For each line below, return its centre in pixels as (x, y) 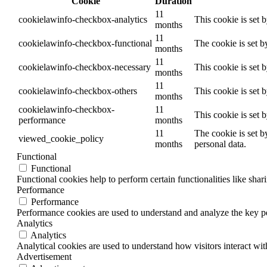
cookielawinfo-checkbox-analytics (83, 20)
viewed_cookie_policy (61, 139)
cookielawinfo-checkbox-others (78, 91)
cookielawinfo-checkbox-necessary (85, 67)
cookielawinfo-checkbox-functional (85, 44)
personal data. (220, 144)
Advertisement (44, 257)
